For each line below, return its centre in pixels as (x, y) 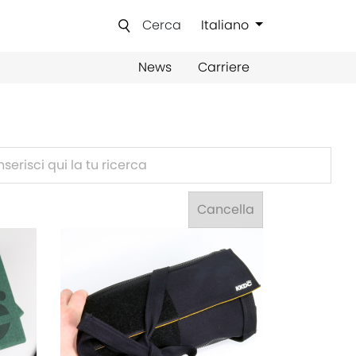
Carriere (224, 67)
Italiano (227, 25)
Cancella (226, 209)
